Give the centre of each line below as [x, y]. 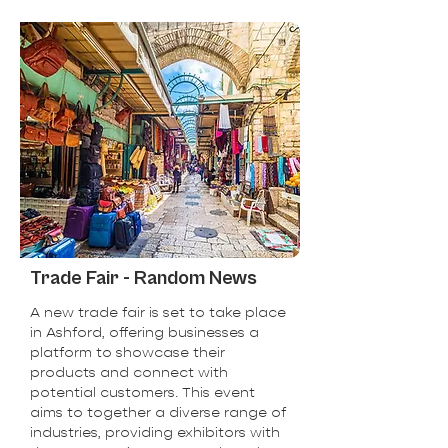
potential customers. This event [142, 392]
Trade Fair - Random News [143, 278]
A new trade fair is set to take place [158, 312]
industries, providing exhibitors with [155, 432]
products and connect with [129, 372]
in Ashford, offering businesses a [144, 332]
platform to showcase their [127, 352]
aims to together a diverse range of [158, 412]
